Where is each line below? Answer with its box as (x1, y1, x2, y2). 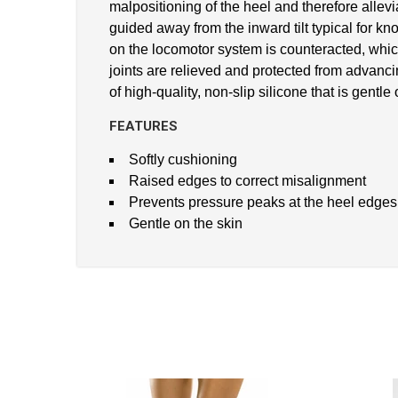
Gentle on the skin (129, 215, 243, 231)
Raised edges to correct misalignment (129, 172, 366, 188)
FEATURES (109, 117, 178, 134)
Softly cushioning (129, 151, 237, 167)
